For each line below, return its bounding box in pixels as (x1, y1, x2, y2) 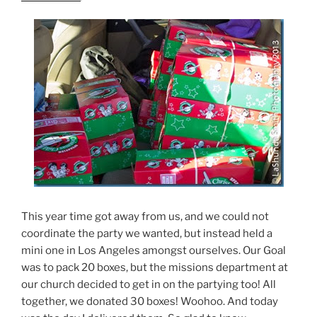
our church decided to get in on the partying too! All (21, 277, 276, 291)
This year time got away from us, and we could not (21, 209, 269, 223)
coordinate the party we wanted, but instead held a (21, 226, 272, 240)
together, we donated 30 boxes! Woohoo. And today (21, 294, 278, 308)
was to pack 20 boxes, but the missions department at (21, 260, 288, 274)
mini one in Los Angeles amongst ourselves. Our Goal (21, 243, 286, 257)
